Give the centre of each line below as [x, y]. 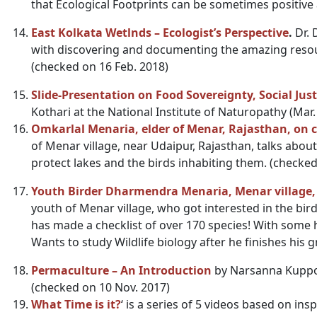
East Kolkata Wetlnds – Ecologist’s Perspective [160, 33]
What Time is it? [76, 304]
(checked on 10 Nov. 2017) [100, 287]
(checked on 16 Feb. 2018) [100, 67]
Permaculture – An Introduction [121, 270]
